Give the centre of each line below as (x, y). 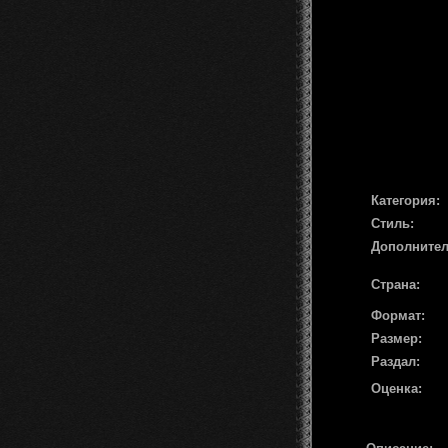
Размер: (396, 338)
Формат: (398, 315)
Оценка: (396, 388)
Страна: (395, 284)
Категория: (405, 200)
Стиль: (392, 223)
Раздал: (395, 361)
